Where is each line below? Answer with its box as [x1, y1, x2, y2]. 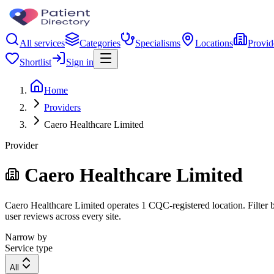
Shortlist [20, 57, 51, 67]
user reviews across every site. [5, 210, 121, 221]
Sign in [66, 57, 94, 67]
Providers [44, 102, 81, 113]
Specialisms [135, 38, 180, 48]
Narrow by [5, 231, 47, 242]
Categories [80, 38, 120, 48]
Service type [5, 242, 53, 253]
